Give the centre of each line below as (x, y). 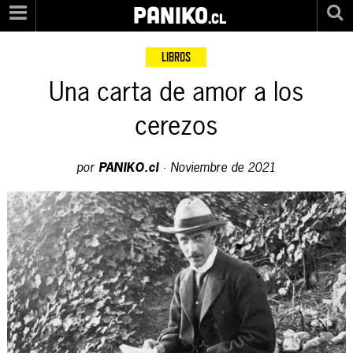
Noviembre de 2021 (223, 167)
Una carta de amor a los (176, 92)
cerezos (176, 126)
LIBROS (176, 57)
